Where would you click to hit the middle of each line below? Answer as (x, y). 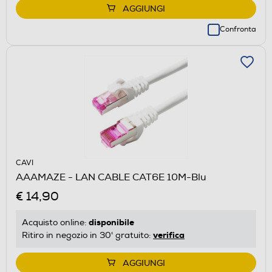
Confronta (238, 29)
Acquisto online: (55, 222)
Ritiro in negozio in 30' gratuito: (87, 235)
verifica (169, 235)
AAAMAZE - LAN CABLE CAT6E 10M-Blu (111, 177)
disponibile (111, 222)
